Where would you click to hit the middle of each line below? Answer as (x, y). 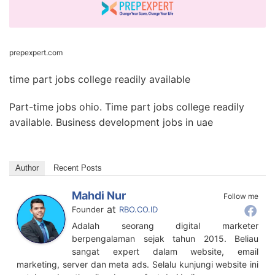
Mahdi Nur (99, 195)
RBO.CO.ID (138, 209)
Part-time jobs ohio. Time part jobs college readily (127, 107)
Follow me (241, 196)
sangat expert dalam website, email (165, 251)
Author (27, 168)
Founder (88, 209)
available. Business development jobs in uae (111, 122)
